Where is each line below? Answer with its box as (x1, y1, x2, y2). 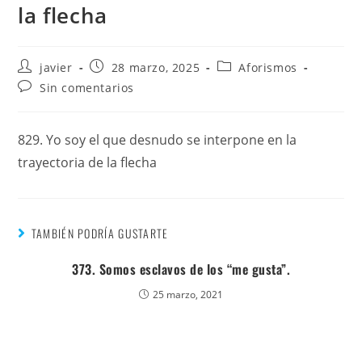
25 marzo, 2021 (153, 288, 223, 301)
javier (40, 60, 73, 75)
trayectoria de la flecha (18, 154, 158, 171)
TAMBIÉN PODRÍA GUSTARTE (31, 225, 169, 242)
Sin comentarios (40, 80, 135, 95)
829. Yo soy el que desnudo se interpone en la (18, 131, 297, 149)
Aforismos (238, 60, 297, 75)
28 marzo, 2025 (111, 60, 200, 75)
